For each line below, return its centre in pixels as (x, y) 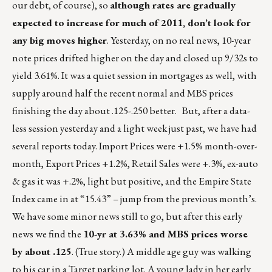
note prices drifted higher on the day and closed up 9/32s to (135, 58)
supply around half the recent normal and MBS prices (123, 93)
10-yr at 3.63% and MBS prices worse (165, 234)
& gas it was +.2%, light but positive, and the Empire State (132, 181)
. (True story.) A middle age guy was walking (161, 252)
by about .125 (42, 252)
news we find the (48, 234)
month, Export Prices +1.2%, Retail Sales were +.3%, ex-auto (135, 164)
